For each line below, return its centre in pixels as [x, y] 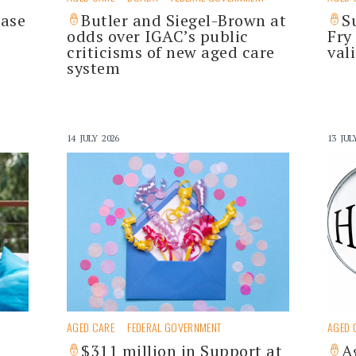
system [93, 68]
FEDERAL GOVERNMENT [174, 327]
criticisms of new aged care [171, 52]
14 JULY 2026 [93, 138]
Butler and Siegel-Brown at [184, 20]
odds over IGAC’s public [158, 36]
